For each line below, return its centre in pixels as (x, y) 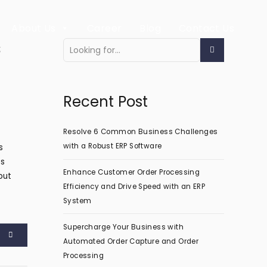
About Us (34, 28)
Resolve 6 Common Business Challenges (141, 132)
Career (104, 28)
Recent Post (105, 102)
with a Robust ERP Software (113, 146)
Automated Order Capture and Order (131, 241)
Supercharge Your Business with (123, 227)
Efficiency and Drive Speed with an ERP (134, 187)
